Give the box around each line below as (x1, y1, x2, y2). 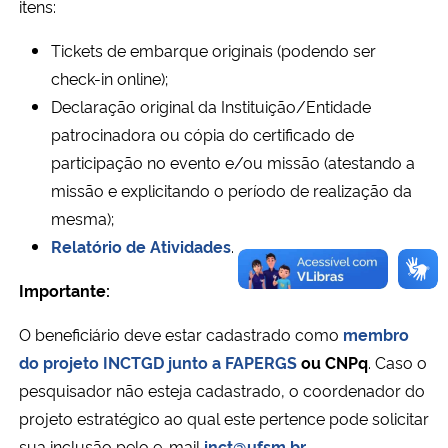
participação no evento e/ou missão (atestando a (51, 150, 415, 173)
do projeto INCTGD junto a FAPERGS (19, 350, 297, 373)
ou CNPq (297, 350, 368, 373)
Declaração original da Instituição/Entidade (51, 94, 371, 117)
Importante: (19, 278, 110, 301)
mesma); (51, 206, 114, 229)
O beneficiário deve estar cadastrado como (19, 322, 343, 345)
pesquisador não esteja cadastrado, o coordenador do (19, 378, 425, 401)
